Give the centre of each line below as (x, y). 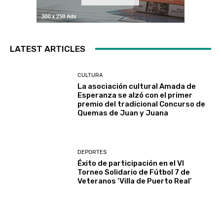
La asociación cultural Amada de (137, 87)
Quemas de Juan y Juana (123, 113)
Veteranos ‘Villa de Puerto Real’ (135, 181)
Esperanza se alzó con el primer (135, 95)
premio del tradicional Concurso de (142, 104)
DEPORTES (92, 152)
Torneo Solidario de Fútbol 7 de (134, 172)
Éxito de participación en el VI (131, 163)
